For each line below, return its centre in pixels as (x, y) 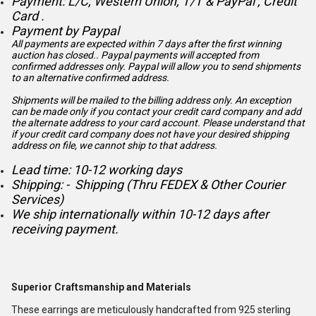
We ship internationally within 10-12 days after (140, 214)
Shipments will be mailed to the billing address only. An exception (151, 100)
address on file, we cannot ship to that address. (114, 145)
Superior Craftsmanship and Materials (101, 287)
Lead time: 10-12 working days (97, 170)
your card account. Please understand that (211, 123)
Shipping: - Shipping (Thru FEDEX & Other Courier (148, 184)
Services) (37, 199)
